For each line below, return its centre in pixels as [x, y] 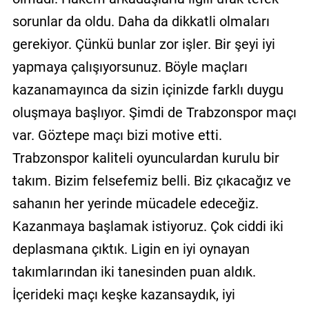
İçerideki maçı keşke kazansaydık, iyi [123, 294]
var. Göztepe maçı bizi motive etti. [117, 135]
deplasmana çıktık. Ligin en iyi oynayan [131, 249]
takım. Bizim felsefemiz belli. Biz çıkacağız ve [151, 180]
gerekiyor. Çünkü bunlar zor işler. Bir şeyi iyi [143, 44]
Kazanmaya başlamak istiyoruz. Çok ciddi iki [148, 226]
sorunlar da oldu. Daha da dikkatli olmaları [141, 21]
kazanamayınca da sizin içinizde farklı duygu [148, 89]
